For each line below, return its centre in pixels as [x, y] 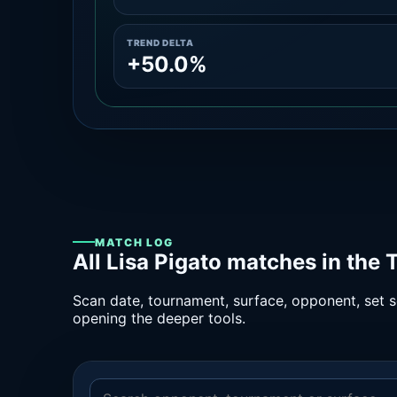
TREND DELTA [160, 43]
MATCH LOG [135, 242]
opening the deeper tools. [159, 319]
